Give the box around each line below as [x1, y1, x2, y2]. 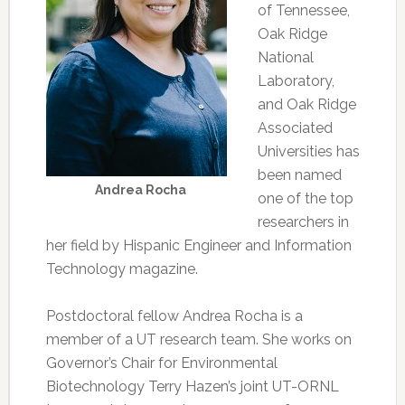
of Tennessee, [257, 2, 350, 19]
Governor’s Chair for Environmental [45, 354, 278, 372]
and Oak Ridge [257, 96, 356, 113]
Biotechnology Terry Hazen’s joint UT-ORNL [45, 378, 339, 395]
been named [257, 166, 342, 184]
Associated [257, 119, 333, 137]
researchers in [257, 213, 349, 231]
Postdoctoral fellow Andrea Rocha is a [45, 307, 303, 325]
